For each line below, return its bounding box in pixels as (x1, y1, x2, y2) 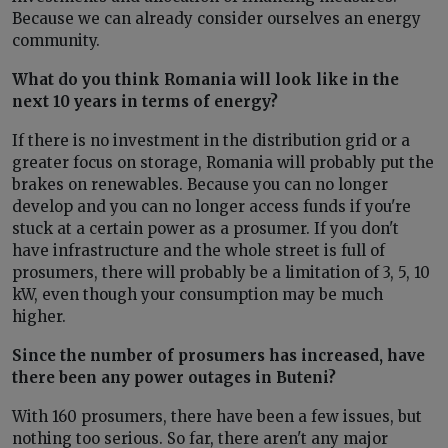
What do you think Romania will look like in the (12, 69, 399, 89)
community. (12, 30, 104, 50)
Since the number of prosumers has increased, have (12, 345, 425, 365)
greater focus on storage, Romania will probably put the (12, 152, 434, 172)
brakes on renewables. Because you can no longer (12, 174, 388, 194)
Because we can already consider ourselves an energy (12, 8, 421, 28)
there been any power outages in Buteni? (12, 367, 336, 387)
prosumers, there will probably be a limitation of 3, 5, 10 (12, 262, 430, 282)
